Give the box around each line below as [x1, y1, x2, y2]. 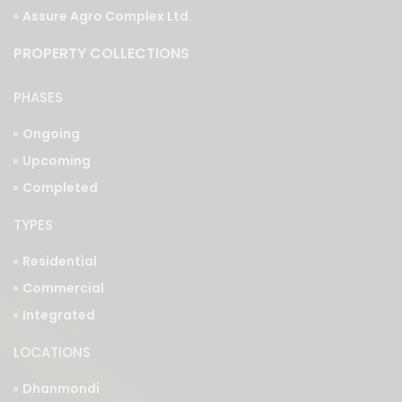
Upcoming [22, 151, 91, 170]
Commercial [22, 278, 104, 297]
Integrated [22, 305, 95, 324]
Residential [22, 251, 97, 270]
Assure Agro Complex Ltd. [22, 6, 192, 25]
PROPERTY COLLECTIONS [13, 42, 189, 64]
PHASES [13, 87, 63, 107]
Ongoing [22, 124, 80, 143]
